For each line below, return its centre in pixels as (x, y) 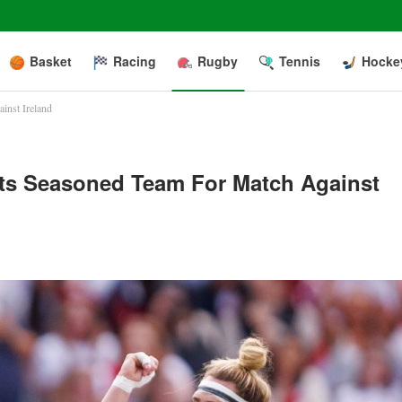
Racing (135, 61)
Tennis (300, 61)
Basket (51, 61)
